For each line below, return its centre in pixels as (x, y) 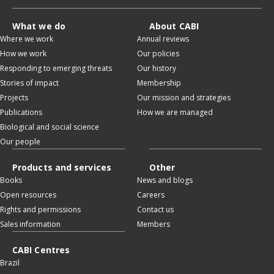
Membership (159, 83)
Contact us (155, 209)
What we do (39, 26)
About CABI (174, 26)
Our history (157, 68)
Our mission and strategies (184, 97)
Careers (151, 194)
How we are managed (175, 112)
